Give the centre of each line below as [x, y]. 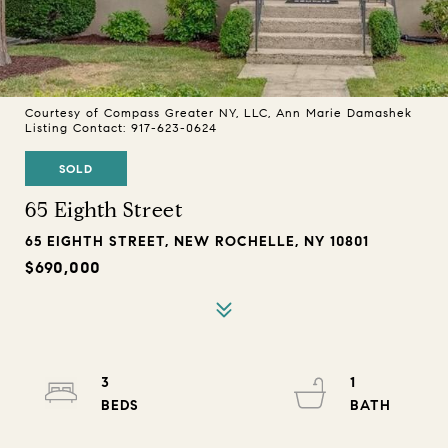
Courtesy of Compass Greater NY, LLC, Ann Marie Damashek [218, 112]
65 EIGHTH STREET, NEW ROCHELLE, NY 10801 [197, 241]
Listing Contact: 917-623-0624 [123, 127]
